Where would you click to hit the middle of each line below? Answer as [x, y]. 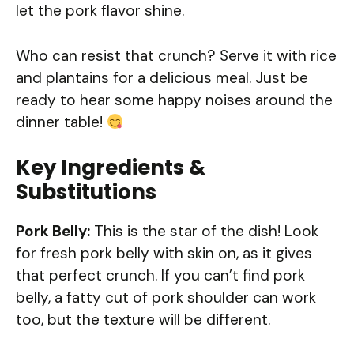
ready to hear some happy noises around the [174, 100]
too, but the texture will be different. [143, 320]
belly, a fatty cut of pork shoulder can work [166, 298]
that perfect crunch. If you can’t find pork [160, 276]
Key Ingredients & [111, 168]
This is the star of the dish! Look [204, 232]
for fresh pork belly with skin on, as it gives [164, 254]
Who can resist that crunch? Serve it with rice [176, 55]
